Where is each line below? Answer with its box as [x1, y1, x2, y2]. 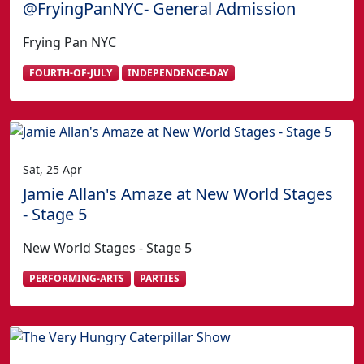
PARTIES [140, 271, 180, 286]
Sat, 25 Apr [23, 161, 82, 177]
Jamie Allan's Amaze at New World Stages [23, 182, 333, 205]
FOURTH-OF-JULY [28, 66, 112, 80]
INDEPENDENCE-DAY [128, 66, 229, 80]
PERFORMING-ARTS [28, 271, 124, 286]
